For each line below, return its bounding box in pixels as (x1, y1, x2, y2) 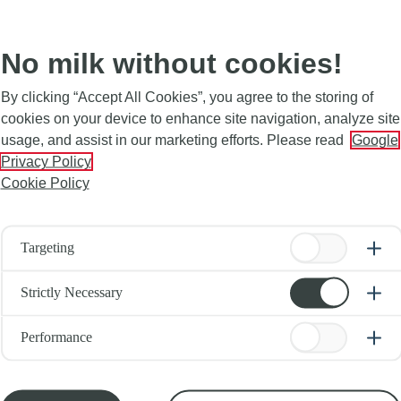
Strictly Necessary (20, 284, 123, 300)
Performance (20, 328, 92, 345)
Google (351, 132, 398, 147)
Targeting (20, 239, 74, 255)
